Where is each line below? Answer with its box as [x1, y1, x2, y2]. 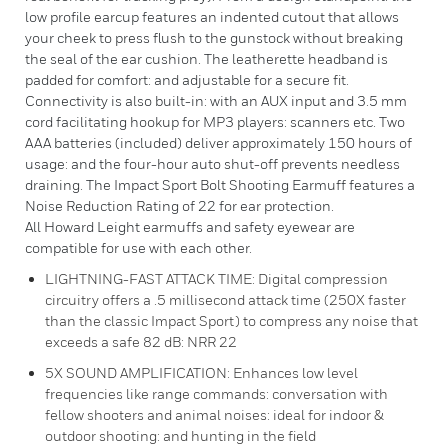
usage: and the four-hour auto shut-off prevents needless [25, 155, 400, 172]
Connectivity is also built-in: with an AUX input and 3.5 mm [25, 92, 407, 109]
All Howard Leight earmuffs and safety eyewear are [25, 218, 355, 235]
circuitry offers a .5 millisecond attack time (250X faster [45, 291, 406, 308]
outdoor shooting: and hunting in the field [45, 427, 316, 444]
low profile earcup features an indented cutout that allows [25, 8, 399, 25]
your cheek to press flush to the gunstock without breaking [25, 29, 403, 46]
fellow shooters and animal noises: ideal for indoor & [45, 406, 384, 423]
